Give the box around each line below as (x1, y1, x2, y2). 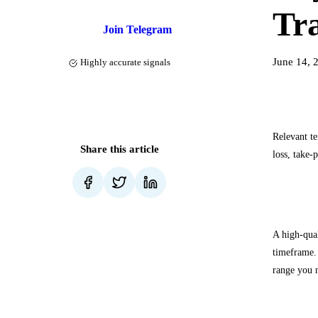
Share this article (79, 142, 159, 155)
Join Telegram (103, 23, 172, 35)
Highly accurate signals (79, 57, 170, 68)
